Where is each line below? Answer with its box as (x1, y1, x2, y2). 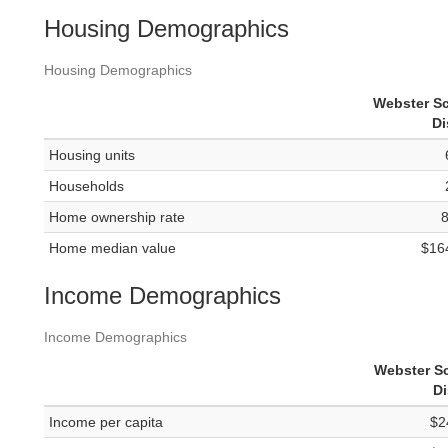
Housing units (49, 147, 135, 164)
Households (49, 178, 124, 195)
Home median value (49, 240, 176, 257)
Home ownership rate (49, 209, 185, 226)
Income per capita (49, 414, 163, 431)
